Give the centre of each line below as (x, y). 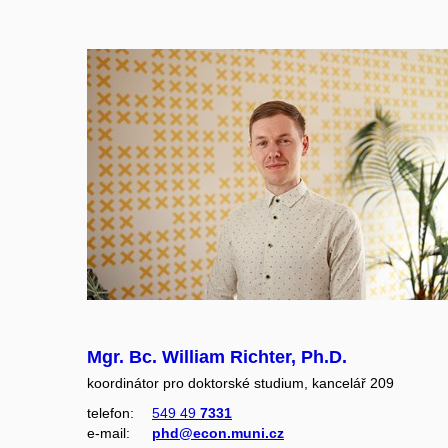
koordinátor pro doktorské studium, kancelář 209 (240, 382)
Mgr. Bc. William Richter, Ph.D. (217, 356)
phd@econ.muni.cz (218, 432)
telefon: (110, 412)
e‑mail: (108, 432)
